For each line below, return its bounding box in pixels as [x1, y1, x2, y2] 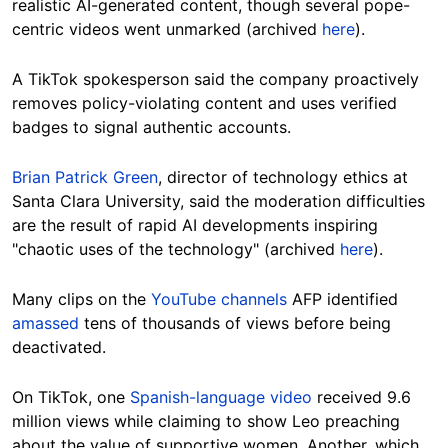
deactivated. [12, 337, 106, 358]
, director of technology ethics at [158, 167, 408, 188]
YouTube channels [151, 289, 287, 310]
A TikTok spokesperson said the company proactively [12, 69, 419, 90]
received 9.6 [312, 387, 411, 408]
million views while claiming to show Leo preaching [12, 411, 400, 432]
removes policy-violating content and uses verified [12, 93, 397, 114]
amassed [12, 313, 79, 334]
